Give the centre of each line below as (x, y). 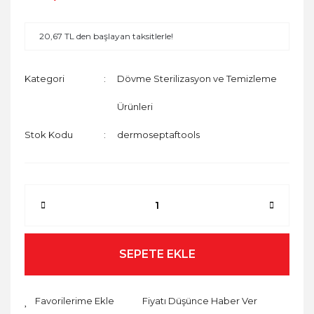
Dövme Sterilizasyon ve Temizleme (197, 78)
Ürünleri (135, 106)
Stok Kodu (49, 134)
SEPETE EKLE (157, 254)
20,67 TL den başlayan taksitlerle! (106, 36)
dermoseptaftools (159, 134)
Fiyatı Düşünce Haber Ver (200, 301)
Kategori (45, 78)
